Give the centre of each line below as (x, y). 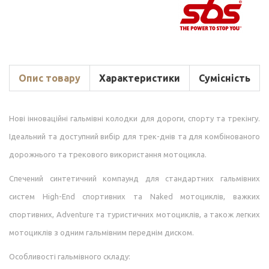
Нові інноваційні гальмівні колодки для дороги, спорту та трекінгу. (134, 119)
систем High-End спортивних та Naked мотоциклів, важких (134, 197)
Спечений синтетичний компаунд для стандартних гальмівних (134, 179)
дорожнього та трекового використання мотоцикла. (108, 155)
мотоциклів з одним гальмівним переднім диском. (101, 233)
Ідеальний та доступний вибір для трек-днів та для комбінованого (134, 137)
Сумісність (225, 78)
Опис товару (50, 78)
